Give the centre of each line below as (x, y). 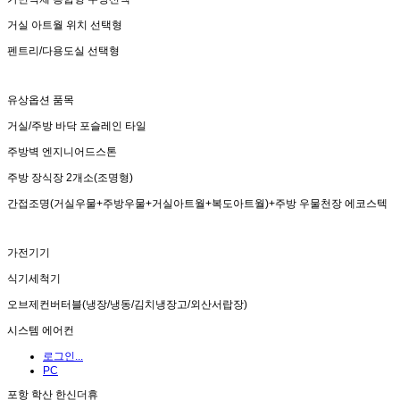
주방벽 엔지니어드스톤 (62, 152)
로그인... (63, 357)
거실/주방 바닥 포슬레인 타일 (77, 126)
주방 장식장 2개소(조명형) (70, 178)
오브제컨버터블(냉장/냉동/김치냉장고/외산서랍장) (127, 305)
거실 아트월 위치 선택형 (65, 25)
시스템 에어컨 (41, 331)
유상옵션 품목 (41, 100)
